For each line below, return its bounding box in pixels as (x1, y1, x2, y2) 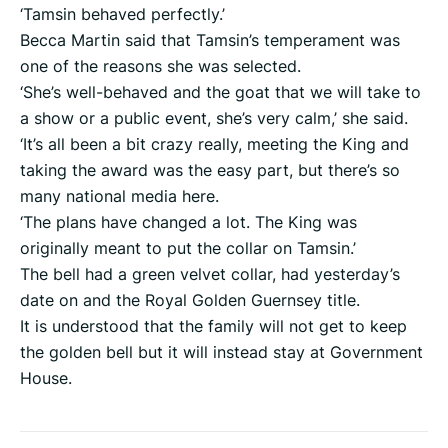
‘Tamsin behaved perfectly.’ (20, 2, 225, 25)
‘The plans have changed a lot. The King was (20, 210, 357, 233)
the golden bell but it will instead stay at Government (20, 340, 423, 363)
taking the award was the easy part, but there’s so (20, 158, 400, 181)
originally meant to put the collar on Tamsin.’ (20, 236, 356, 259)
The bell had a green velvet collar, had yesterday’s (20, 262, 400, 285)
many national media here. (20, 184, 219, 207)
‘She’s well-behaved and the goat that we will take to (20, 80, 421, 103)
